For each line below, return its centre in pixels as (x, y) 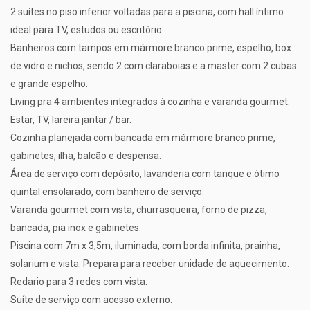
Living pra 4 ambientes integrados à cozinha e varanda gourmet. (150, 102)
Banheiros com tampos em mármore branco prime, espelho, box (151, 48)
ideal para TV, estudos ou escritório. (87, 30)
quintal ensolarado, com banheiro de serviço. (107, 192)
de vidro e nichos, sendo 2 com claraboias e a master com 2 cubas (154, 66)
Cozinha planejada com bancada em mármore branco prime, (143, 138)
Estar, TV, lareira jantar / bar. (71, 120)
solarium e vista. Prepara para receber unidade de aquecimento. (150, 264)
